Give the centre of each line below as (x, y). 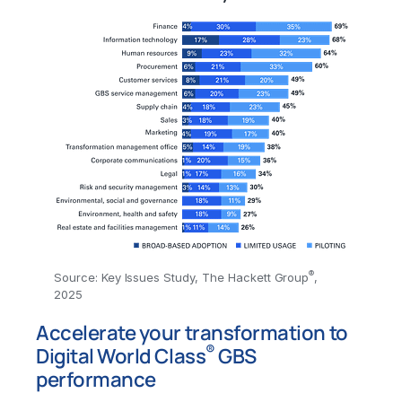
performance (96, 380)
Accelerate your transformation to (192, 333)
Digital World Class (121, 356)
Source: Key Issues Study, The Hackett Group (182, 278)
